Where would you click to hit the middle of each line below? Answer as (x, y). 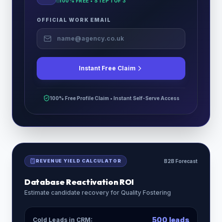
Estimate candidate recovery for (73, 193)
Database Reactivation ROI (79, 182)
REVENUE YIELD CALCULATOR (79, 161)
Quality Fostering (146, 193)
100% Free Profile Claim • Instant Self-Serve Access (114, 98)
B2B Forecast (181, 161)
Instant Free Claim (107, 68)
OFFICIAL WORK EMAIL (74, 20)
